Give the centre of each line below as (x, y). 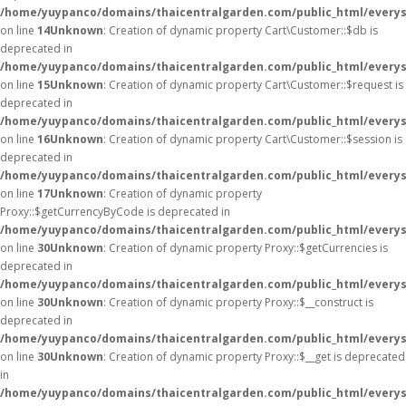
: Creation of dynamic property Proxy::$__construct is (238, 302)
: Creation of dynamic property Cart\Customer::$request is (253, 85)
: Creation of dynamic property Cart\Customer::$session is (253, 139)
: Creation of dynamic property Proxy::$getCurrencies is (246, 248)
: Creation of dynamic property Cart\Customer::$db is (241, 30)
